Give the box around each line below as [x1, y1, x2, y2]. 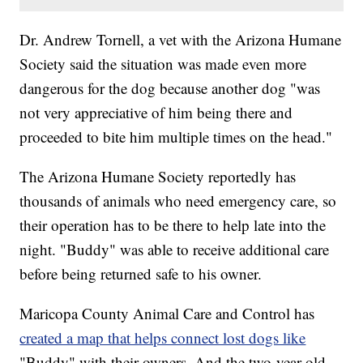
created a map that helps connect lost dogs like [19, 327, 306, 348]
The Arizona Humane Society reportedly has [19, 165, 297, 186]
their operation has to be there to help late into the [19, 214, 327, 235]
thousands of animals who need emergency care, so [19, 190, 337, 211]
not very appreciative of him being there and [19, 101, 293, 122]
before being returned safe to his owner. [19, 263, 263, 284]
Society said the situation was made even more [19, 53, 307, 74]
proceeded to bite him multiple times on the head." [19, 126, 333, 147]
